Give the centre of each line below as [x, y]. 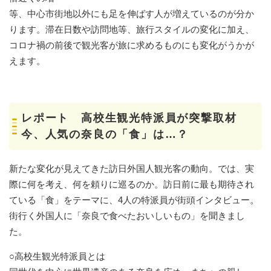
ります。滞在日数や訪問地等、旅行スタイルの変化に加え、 [132, 29]
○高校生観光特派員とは [57, 256]
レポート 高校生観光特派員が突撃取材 [129, 118]
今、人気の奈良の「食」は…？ [105, 134]
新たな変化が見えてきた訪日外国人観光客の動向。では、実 [132, 168]
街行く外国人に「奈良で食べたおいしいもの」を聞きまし [127, 215]
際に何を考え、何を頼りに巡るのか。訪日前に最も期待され [132, 184]
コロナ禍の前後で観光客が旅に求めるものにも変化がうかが [132, 45]
